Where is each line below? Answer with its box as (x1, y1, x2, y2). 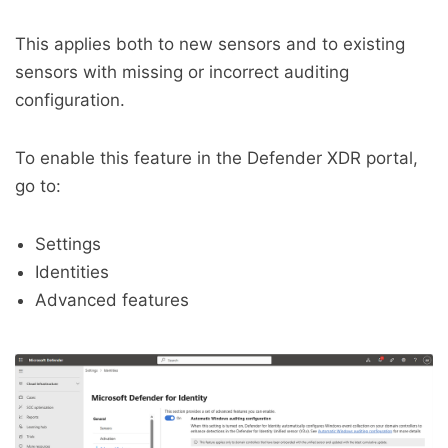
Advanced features (35, 290, 189, 311)
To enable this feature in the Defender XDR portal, (15, 148, 418, 169)
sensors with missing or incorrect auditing (15, 62, 349, 83)
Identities (35, 262, 109, 283)
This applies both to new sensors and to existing (15, 34, 405, 55)
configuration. (15, 90, 125, 111)
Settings (35, 234, 101, 255)
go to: (15, 176, 61, 197)
